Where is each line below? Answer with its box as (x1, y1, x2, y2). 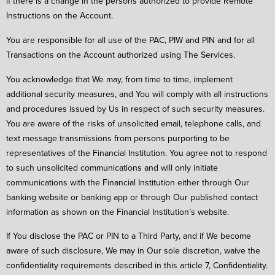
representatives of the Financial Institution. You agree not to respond (6, 146, 267, 159)
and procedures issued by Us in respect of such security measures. (6, 102, 265, 115)
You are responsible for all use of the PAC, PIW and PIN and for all (6, 33, 255, 46)
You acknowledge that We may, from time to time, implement (6, 72, 233, 85)
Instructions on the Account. (6, 9, 113, 22)
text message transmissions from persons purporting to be (6, 131, 230, 144)
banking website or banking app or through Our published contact (6, 190, 258, 203)
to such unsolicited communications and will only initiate (6, 161, 218, 174)
